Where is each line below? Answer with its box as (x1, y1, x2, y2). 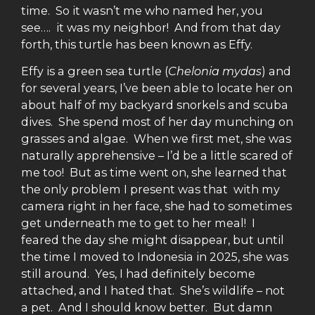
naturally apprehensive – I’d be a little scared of (21, 148, 292, 163)
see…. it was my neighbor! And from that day (21, 20, 281, 34)
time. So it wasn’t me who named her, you (21, 3, 263, 18)
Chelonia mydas (168, 64, 262, 79)
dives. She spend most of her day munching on (21, 115, 293, 129)
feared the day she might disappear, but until (21, 233, 284, 247)
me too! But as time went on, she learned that (21, 165, 287, 180)
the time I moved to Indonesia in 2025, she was (21, 250, 288, 264)
